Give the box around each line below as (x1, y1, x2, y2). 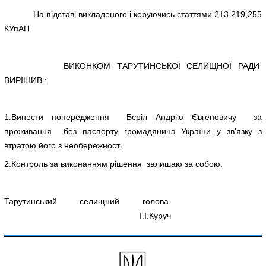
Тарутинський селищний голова (4, 196, 262, 206)
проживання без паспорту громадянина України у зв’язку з (4, 126, 262, 137)
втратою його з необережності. (4, 141, 125, 151)
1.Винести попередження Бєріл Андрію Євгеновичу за (4, 112, 262, 122)
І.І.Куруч (4, 210, 172, 220)
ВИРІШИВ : (4, 75, 47, 85)
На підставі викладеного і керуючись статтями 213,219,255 (4, 9, 262, 20)
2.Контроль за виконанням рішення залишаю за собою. (4, 159, 223, 169)
